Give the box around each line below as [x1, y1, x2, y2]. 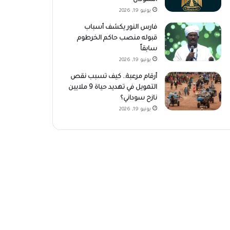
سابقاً [140, 45, 157, 53]
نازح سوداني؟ [120, 94, 157, 102]
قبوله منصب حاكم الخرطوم [76, 34, 157, 42]
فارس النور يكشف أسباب [84, 24, 157, 31]
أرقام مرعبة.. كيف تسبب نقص [70, 73, 157, 81]
